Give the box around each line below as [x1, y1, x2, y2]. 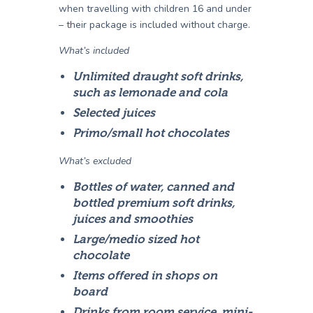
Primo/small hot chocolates [73, 126, 230, 140]
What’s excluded [59, 154, 131, 168]
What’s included [59, 44, 129, 58]
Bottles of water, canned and [73, 180, 235, 194]
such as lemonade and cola [73, 86, 228, 100]
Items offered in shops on [73, 269, 218, 283]
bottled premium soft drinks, [73, 196, 235, 210]
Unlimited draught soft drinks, [73, 70, 244, 84]
